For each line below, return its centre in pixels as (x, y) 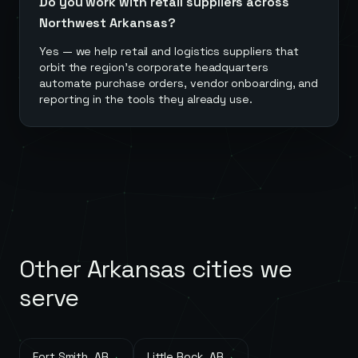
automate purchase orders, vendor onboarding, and (179, 83)
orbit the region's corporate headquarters (154, 67)
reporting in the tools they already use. (146, 99)
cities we (239, 269)
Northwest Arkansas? (107, 23)
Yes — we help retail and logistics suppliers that (169, 51)
